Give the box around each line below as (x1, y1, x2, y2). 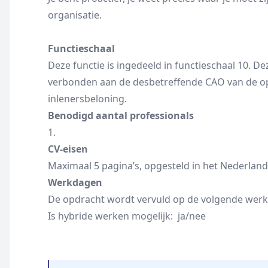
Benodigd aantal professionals (48, 109, 194, 122)
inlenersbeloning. (48, 92, 127, 105)
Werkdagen (48, 176, 102, 189)
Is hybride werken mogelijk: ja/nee (48, 209, 206, 223)
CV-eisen (48, 142, 88, 156)
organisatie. (48, 8, 102, 22)
